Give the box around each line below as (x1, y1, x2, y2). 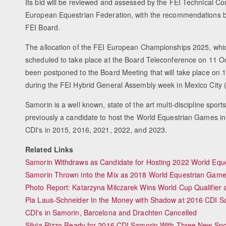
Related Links (25, 144, 74, 155)
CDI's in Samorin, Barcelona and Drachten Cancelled (25, 207, 197, 218)
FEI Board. (25, 22, 60, 33)
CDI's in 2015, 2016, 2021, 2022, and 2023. (25, 125, 167, 135)
